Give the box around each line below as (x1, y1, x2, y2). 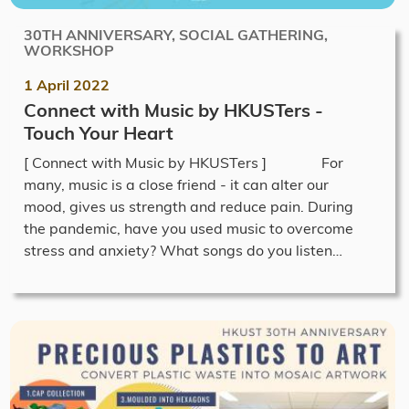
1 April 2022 (24, 76, 110, 94)
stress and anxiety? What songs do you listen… (24, 241, 342, 259)
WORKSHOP (24, 41, 114, 59)
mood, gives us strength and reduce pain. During (24, 197, 353, 215)
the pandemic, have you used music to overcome (24, 219, 353, 237)
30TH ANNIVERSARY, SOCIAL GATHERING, (24, 26, 328, 44)
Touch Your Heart (24, 121, 178, 144)
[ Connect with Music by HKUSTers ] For (24, 153, 343, 172)
